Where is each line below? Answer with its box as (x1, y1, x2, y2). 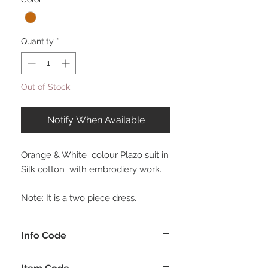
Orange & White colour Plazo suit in (21, 149, 169, 160)
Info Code (21, 229, 66, 241)
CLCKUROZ (21, 252, 67, 263)
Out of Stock (21, 81, 70, 92)
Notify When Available (47, 114, 145, 126)
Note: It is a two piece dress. (21, 192, 136, 203)
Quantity (21, 36, 54, 46)
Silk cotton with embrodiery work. (21, 163, 164, 175)
